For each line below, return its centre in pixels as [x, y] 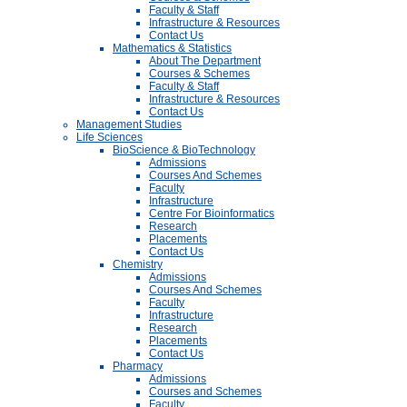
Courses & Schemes [199, 74]
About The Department [205, 61]
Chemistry [138, 264]
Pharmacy [138, 366]
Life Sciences [109, 137]
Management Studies [129, 124]
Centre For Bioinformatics [212, 213]
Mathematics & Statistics [172, 48]
